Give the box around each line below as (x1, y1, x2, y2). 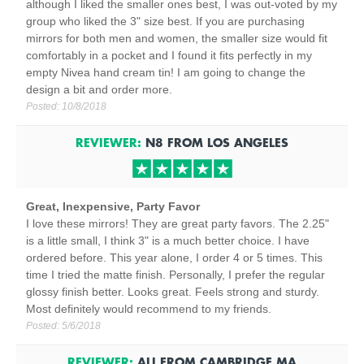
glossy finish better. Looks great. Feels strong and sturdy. (26, 285, 319, 298)
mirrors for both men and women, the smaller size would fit (26, 32, 327, 45)
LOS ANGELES (207, 134, 288, 150)
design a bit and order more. (26, 83, 172, 96)
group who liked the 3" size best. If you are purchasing (26, 15, 305, 28)
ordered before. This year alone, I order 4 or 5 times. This (26, 251, 323, 264)
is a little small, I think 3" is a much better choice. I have (26, 234, 310, 247)
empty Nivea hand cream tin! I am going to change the (26, 66, 305, 79)
